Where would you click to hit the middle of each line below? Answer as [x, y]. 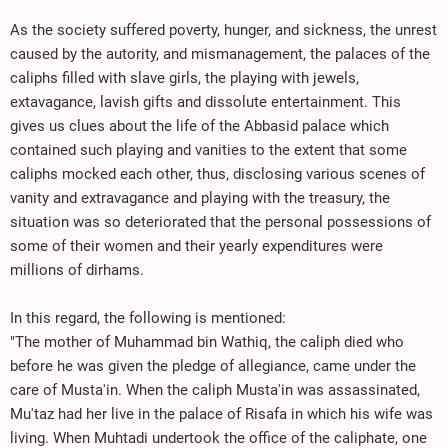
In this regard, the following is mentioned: [148, 317]
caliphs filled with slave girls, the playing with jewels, [184, 77]
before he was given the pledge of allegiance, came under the [213, 365]
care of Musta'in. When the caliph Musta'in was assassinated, [215, 389]
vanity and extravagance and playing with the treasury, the [200, 197]
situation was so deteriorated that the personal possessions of [220, 221]
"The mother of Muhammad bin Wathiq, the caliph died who [207, 341]
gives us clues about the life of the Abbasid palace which [199, 125]
